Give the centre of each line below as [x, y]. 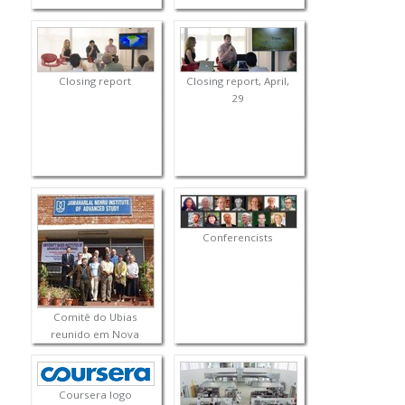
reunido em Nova [95, 334]
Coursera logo [95, 395]
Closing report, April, [238, 81]
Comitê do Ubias [95, 317]
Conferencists [238, 238]
